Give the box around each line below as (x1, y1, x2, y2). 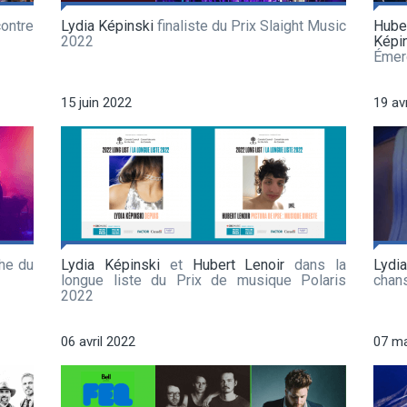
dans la (284, 255, 347, 273)
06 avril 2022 (61, 333, 135, 350)
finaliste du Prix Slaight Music (154, 16, 346, 35)
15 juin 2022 (61, 94, 132, 111)
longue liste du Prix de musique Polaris (61, 271, 346, 289)
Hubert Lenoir (192, 255, 285, 273)
